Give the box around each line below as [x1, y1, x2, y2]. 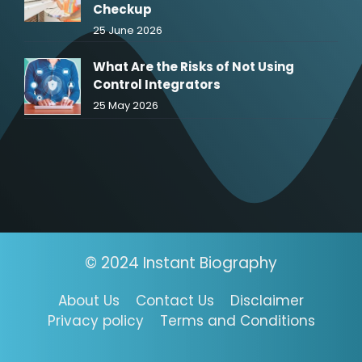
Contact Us [136, 291, 214, 311]
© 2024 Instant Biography [85, 252, 277, 275]
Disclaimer [230, 291, 304, 311]
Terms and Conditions [159, 311, 315, 331]
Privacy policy [47, 311, 144, 331]
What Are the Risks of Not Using [93, 58, 294, 76]
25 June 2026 [93, 23, 162, 39]
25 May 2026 [93, 98, 158, 114]
